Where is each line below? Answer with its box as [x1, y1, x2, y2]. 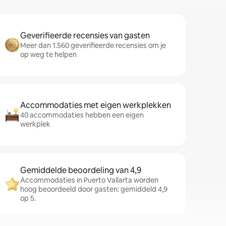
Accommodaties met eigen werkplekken [20, 100, 171, 110]
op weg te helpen [20, 50, 77, 59]
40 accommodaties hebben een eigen [20, 110, 144, 120]
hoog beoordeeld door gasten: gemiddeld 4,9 [20, 185, 167, 194]
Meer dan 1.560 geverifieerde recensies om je [20, 41, 166, 50]
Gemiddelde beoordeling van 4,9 [20, 165, 141, 176]
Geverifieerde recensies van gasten [20, 30, 150, 41]
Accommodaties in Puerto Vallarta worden [20, 176, 158, 185]
